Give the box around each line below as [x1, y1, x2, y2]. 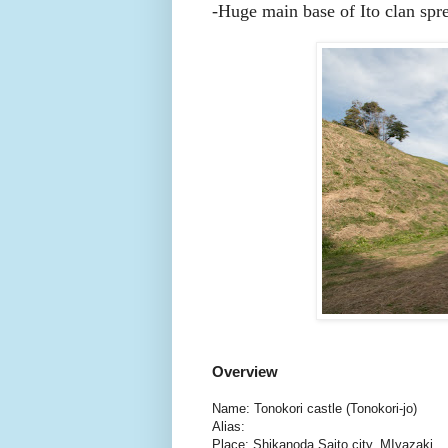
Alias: [212, 418, 245, 434]
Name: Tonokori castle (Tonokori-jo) [212, 400, 417, 416]
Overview [212, 362, 278, 380]
